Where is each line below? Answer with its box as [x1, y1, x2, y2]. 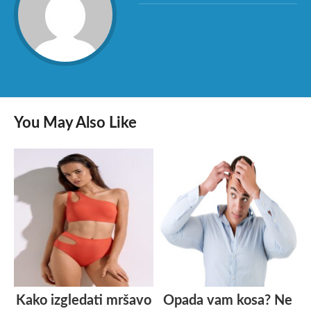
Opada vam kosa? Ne [162, 293, 292, 308]
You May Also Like [14, 115, 137, 131]
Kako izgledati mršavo [15, 293, 151, 308]
